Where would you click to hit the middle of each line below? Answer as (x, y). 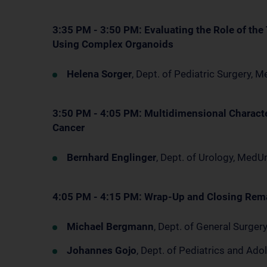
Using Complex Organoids (113, 44)
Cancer (69, 128)
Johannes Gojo (102, 250)
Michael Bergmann (110, 226)
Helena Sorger (99, 74)
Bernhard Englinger (111, 157)
